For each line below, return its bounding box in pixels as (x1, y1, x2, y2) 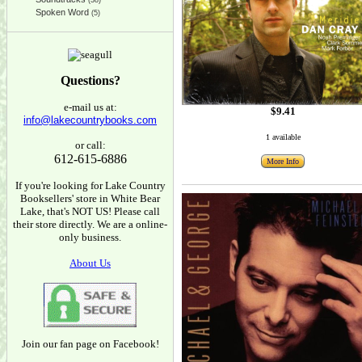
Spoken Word (36, 7, 89, 17)
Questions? (60, 74, 120, 87)
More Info (267, 156, 299, 166)
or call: (74, 139, 106, 151)
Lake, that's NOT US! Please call (20, 205, 160, 217)
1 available (265, 132, 301, 141)
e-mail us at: (63, 101, 117, 113)
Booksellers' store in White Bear (20, 192, 160, 204)
